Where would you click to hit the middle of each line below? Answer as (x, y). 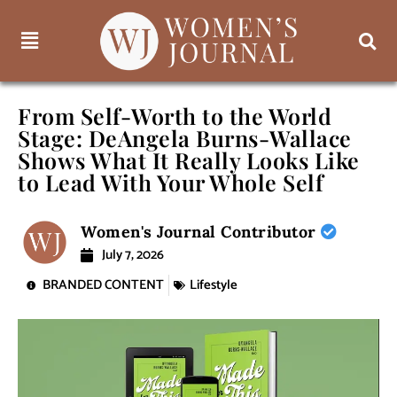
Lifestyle (214, 285)
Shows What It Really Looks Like (189, 160)
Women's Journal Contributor (201, 232)
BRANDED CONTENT (103, 285)
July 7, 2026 (133, 255)
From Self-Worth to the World (175, 116)
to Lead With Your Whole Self (171, 183)
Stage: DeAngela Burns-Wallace (185, 138)
